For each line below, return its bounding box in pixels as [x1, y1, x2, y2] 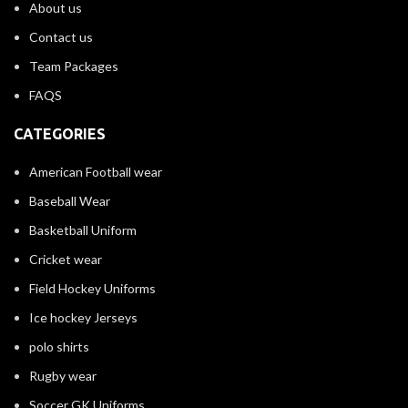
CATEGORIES [14, 126, 106, 142]
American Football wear [29, 164, 162, 179]
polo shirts [29, 339, 89, 354]
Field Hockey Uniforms [29, 280, 156, 296]
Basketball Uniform [29, 222, 137, 238]
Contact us [29, 29, 93, 45]
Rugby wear [29, 368, 97, 383]
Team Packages [29, 58, 118, 74]
